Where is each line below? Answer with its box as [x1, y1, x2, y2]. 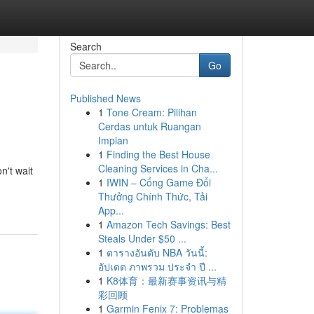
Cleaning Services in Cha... [97, 161, 218, 175]
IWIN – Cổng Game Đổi [106, 175, 211, 189]
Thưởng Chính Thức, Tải [97, 189, 207, 203]
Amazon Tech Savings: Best [106, 217, 231, 231]
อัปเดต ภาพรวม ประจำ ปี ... [97, 259, 217, 273]
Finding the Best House [106, 147, 210, 161]
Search [69, 39, 102, 53]
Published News [69, 91, 141, 105]
